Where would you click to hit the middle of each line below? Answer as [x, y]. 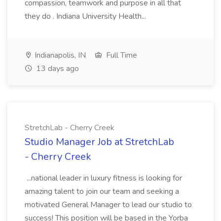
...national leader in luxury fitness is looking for [103, 178]
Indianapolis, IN [59, 55]
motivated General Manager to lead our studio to [108, 205]
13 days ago [56, 69]
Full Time [121, 55]
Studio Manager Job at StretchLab [99, 142]
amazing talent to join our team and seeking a [102, 191]
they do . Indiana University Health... [86, 16]
